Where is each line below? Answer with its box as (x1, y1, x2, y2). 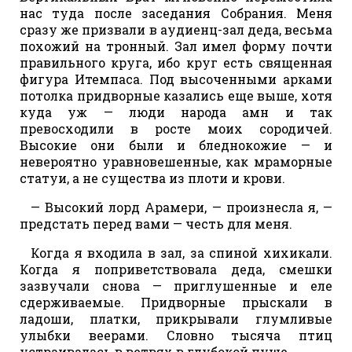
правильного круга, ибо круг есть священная (20, 53, 332, 71)
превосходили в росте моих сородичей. (20, 119, 332, 137)
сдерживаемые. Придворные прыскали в (20, 293, 332, 310)
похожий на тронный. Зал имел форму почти (20, 37, 332, 54)
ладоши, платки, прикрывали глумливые (20, 310, 332, 327)
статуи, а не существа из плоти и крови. (20, 169, 285, 186)
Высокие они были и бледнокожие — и (20, 136, 332, 153)
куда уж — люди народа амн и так (20, 103, 332, 120)
